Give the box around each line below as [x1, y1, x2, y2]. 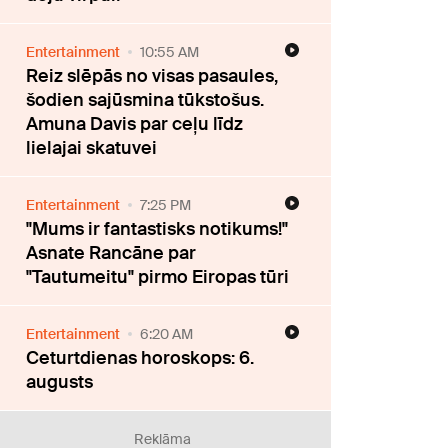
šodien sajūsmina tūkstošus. [26, 87, 265, 112]
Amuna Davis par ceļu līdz [26, 111, 244, 136]
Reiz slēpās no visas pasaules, [26, 63, 279, 88]
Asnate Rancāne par [26, 240, 197, 265]
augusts [26, 369, 94, 394]
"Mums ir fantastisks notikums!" [26, 216, 289, 241]
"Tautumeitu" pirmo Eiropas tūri [26, 264, 290, 289]
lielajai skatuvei [26, 135, 158, 160]
